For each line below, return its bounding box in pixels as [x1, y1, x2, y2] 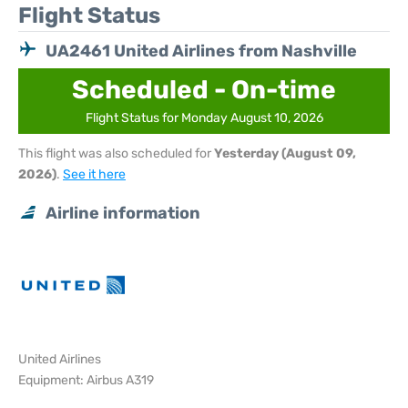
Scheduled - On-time [72, 75, 336, 105]
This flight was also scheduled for [18, 146, 214, 161]
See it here [63, 167, 126, 182]
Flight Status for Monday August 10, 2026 [85, 110, 323, 126]
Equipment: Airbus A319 [18, 372, 154, 388]
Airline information [46, 203, 200, 223]
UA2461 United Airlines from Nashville [46, 41, 357, 61]
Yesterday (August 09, [214, 146, 356, 161]
